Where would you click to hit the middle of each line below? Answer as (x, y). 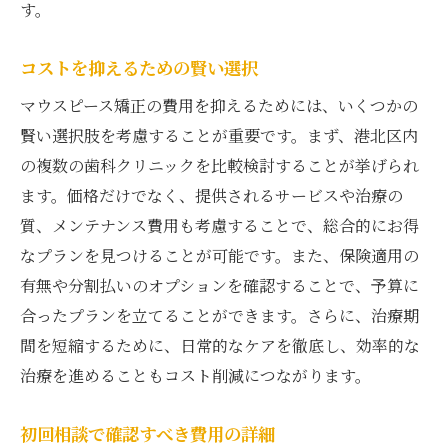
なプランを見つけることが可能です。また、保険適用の (219, 255)
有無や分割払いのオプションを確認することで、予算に (219, 285)
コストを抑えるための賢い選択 (139, 67)
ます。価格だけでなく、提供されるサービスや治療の (211, 195)
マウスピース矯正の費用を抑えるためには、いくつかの (219, 105)
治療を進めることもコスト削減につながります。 (195, 375)
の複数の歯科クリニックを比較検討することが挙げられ (219, 165)
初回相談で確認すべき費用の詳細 (147, 433)
